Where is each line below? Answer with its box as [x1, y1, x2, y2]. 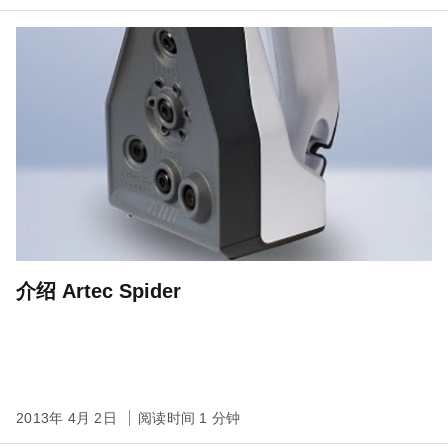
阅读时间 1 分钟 [138, 409, 241, 426]
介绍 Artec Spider [16, 279, 181, 302]
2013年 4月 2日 [16, 409, 121, 426]
